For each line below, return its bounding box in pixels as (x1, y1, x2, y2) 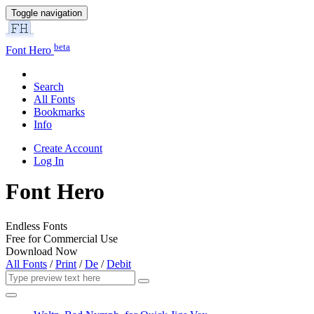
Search (34, 81, 64, 93)
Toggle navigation (11, 8, 82, 18)
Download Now (6, 245, 78, 257)
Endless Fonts (6, 219, 67, 232)
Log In (34, 155, 64, 168)
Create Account (34, 142, 102, 155)
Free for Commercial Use (6, 232, 118, 245)
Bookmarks (34, 106, 85, 118)
